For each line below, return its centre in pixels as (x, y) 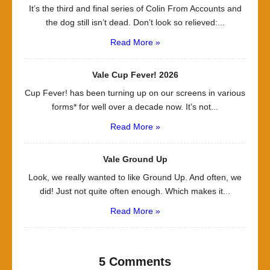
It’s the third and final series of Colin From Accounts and (135, 8)
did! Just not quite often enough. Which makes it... (135, 191)
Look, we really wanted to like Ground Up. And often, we (135, 177)
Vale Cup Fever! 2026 (135, 75)
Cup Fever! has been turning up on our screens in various (135, 93)
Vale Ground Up (135, 159)
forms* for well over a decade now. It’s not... (135, 107)
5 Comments (135, 262)
